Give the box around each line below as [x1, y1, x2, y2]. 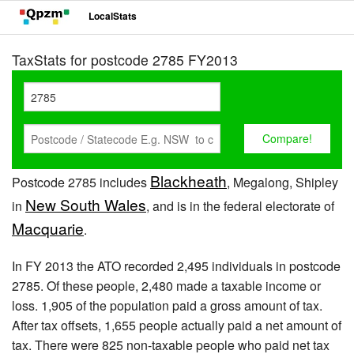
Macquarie [12, 217, 84, 239]
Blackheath [150, 170, 227, 191]
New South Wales [25, 194, 146, 215]
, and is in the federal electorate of [146, 197, 334, 215]
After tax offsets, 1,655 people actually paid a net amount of [12, 316, 341, 334]
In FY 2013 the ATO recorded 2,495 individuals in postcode [12, 257, 341, 275]
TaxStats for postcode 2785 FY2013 [12, 50, 238, 70]
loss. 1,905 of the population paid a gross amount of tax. [12, 296, 322, 314]
